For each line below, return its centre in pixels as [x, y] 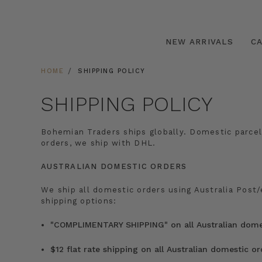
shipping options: [79, 201]
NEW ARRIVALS [199, 41]
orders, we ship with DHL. [99, 143]
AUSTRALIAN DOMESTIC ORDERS [114, 166]
